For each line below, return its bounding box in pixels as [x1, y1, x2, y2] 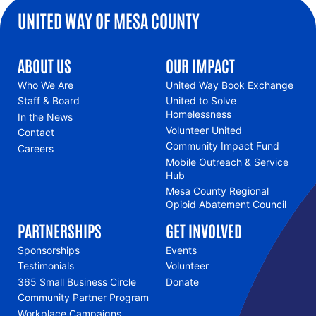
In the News [18, 110, 73, 123]
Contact [18, 126, 54, 139]
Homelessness [165, 108, 231, 121]
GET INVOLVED [165, 219, 242, 241]
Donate [165, 275, 199, 288]
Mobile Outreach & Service [165, 155, 288, 168]
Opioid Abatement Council [165, 198, 286, 211]
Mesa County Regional [165, 185, 269, 197]
